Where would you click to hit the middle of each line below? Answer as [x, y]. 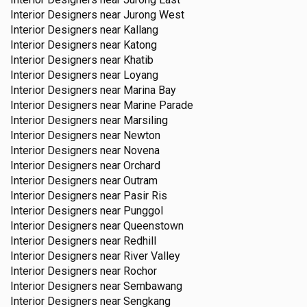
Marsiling [146, 121]
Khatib [138, 60]
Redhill [140, 241]
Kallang [141, 30]
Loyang [141, 75]
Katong [140, 45]
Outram [140, 181]
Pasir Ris [145, 196]
